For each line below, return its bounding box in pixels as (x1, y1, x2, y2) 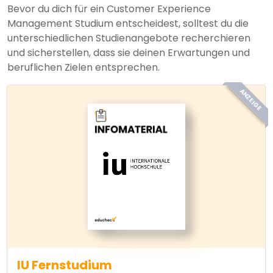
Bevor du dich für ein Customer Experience (7, 2, 211, 16)
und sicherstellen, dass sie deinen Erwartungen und (7, 46, 250, 60)
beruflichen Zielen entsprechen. (7, 60, 160, 75)
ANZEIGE (237, 87, 264, 113)
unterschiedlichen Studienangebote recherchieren (7, 31, 250, 46)
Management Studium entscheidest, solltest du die (7, 16, 249, 31)
